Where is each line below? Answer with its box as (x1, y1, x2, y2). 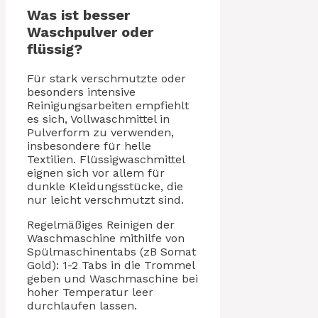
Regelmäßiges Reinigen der (27, 217, 175, 231)
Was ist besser (27, 6, 130, 23)
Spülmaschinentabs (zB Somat (27, 244, 196, 258)
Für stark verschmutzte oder (27, 71, 186, 85)
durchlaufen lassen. (27, 298, 137, 312)
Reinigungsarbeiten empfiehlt (27, 98, 189, 112)
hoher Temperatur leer (27, 285, 153, 299)
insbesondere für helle (27, 138, 151, 153)
